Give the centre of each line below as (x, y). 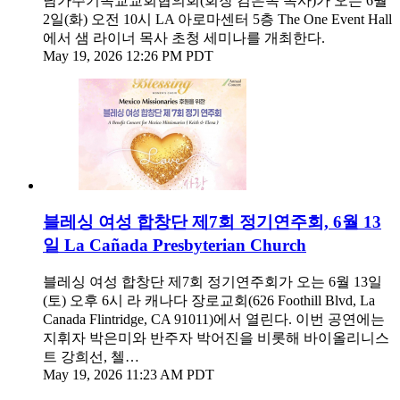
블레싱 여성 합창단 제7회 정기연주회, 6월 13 (212, 221)
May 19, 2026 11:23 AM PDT (129, 375)
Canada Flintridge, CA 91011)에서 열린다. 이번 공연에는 (214, 320)
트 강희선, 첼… (91, 357)
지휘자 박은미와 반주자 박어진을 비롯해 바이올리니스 (216, 338)
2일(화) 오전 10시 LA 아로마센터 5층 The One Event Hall (217, 19)
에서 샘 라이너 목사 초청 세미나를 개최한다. (184, 37)
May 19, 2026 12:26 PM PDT (128, 55)
